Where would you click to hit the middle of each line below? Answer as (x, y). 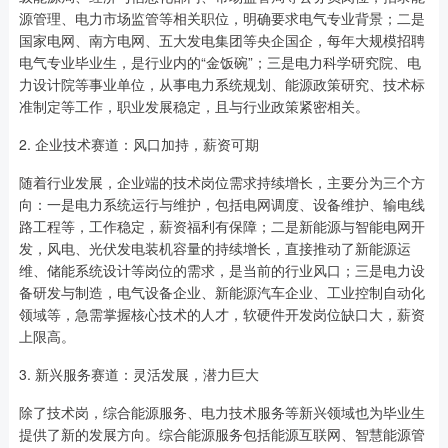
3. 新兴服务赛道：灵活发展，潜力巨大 (138, 374)
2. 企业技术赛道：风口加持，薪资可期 (138, 144)
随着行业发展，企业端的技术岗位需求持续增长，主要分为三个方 (221, 182)
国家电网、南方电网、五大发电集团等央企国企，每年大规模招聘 (221, 40)
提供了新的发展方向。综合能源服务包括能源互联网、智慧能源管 (221, 434)
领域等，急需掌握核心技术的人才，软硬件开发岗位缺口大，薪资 (221, 314)
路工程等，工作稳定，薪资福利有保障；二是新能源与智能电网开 (221, 226)
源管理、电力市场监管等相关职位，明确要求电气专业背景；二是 (221, 18)
